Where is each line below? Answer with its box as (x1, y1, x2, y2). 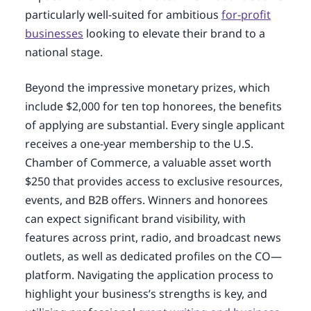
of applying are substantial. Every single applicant (24, 117, 285, 133)
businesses (24, 26, 83, 41)
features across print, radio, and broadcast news (24, 230, 281, 245)
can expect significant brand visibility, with (24, 211, 246, 226)
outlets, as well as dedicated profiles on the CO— (24, 249, 282, 264)
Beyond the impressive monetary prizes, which (24, 80, 270, 95)
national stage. (24, 44, 103, 60)
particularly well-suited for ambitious (24, 7, 221, 22)
